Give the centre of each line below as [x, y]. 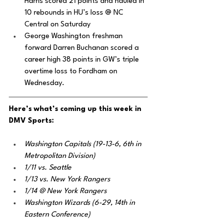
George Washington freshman [75, 36]
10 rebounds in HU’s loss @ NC [75, 13]
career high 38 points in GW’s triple [83, 60]
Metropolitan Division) [60, 156]
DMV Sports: [31, 121]
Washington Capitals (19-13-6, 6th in [84, 144]
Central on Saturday [58, 25]
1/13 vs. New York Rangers [67, 180]
